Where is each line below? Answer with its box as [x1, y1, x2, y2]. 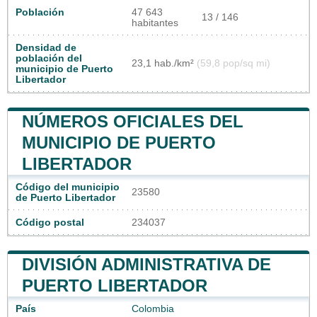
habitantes [132, 18, 178, 29]
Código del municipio [16, 182, 120, 193]
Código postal [16, 217, 84, 229]
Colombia [132, 304, 174, 315]
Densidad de [16, 42, 76, 54]
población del [16, 53, 82, 64]
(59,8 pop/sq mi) [197, 58, 270, 69]
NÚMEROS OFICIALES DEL [22, 112, 243, 132]
